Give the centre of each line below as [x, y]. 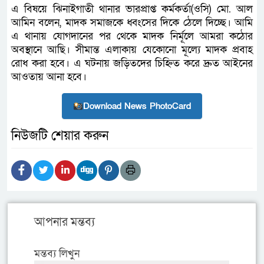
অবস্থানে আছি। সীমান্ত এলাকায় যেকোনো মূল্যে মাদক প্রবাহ [132, 50]
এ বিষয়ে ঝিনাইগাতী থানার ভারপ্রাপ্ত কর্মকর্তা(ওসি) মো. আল [132, 9]
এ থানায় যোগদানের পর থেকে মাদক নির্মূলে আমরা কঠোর [132, 37]
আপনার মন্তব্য [65, 222]
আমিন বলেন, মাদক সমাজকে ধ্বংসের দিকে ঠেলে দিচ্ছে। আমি [132, 23]
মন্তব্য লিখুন [57, 254]
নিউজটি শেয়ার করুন [60, 136]
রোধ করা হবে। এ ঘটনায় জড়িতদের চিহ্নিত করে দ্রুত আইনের [132, 64]
